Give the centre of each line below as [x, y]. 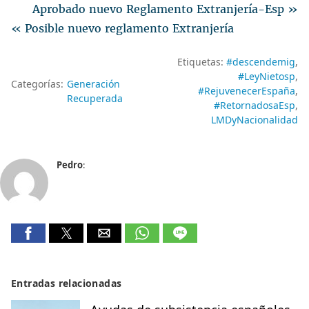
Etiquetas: [202, 62]
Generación [93, 83]
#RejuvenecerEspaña [247, 91]
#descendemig [261, 62]
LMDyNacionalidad [255, 120]
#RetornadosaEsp [255, 106]
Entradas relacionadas [67, 283]
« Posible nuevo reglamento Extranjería [122, 29]
